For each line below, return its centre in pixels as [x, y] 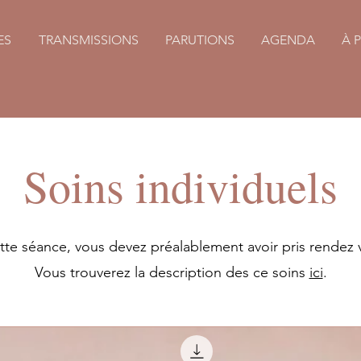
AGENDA [288, 40]
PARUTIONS [199, 40]
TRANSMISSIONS [88, 40]
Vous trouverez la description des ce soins [172, 272]
